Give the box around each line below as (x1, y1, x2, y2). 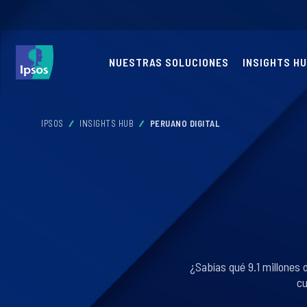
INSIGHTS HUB (79, 118, 134, 129)
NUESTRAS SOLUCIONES (109, 56, 229, 69)
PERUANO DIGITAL (149, 118, 220, 129)
